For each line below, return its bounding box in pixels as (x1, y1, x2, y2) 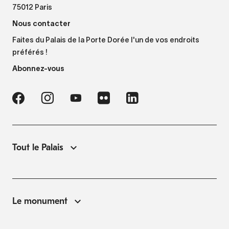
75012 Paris (12, 4, 52, 11)
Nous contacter (12, 19, 71, 28)
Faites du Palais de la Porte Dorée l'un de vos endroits (12, 37, 199, 44)
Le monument (12, 195, 67, 207)
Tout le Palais (12, 142, 63, 153)
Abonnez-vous (12, 64, 64, 73)
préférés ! (12, 49, 48, 56)
